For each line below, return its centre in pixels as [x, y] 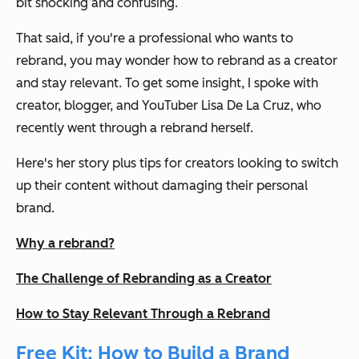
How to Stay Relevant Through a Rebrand [143, 313]
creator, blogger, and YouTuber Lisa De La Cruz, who [169, 105]
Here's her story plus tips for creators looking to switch [177, 163]
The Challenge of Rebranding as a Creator [144, 278]
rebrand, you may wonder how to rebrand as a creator [177, 60]
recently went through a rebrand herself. [135, 127]
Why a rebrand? [65, 243]
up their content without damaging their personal [162, 185]
